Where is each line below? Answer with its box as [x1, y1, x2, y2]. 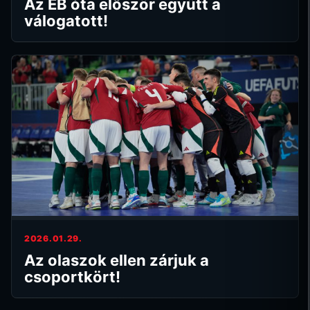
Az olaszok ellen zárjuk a [24, 251, 209, 270]
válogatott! [24, 11, 108, 30]
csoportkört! [24, 268, 120, 286]
